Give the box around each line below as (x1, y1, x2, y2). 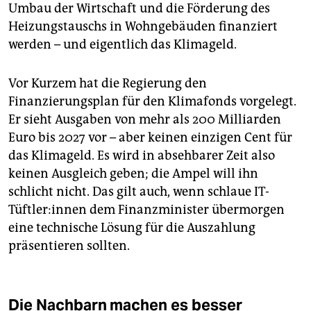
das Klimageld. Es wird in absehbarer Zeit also (8, 148, 275, 164)
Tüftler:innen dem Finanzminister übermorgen (8, 202, 285, 218)
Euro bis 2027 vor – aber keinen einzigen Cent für (8, 130, 292, 146)
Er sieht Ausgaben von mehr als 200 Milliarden (8, 112, 281, 128)
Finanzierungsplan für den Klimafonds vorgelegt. (8, 94, 296, 110)
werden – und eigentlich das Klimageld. (8, 37, 237, 53)
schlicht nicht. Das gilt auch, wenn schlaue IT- (8, 184, 269, 200)
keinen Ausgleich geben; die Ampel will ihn (8, 166, 258, 182)
